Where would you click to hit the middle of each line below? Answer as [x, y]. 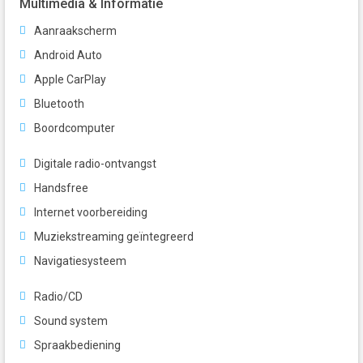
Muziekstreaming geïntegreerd [114, 237]
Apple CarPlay [70, 80]
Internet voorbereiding [91, 213]
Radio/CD [58, 297]
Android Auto [68, 56]
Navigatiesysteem [80, 261]
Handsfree [61, 188]
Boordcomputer [75, 128]
